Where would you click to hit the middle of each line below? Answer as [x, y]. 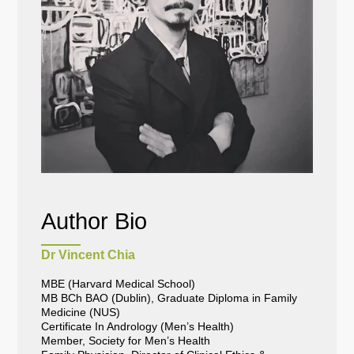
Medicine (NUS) [81, 313]
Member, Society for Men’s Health [126, 341]
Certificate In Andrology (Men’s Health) [138, 327]
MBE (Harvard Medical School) [119, 284]
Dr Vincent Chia [88, 255]
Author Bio [94, 222]
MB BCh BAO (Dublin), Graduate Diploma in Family [169, 298]
